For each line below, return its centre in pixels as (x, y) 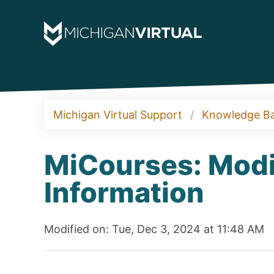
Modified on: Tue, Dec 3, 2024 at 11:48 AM (154, 229)
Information (124, 192)
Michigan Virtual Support (118, 114)
